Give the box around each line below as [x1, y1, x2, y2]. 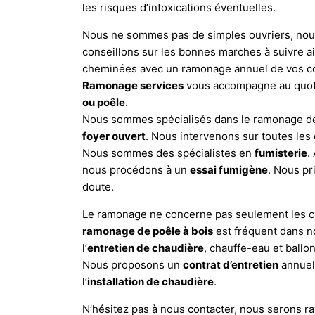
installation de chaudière [87, 274, 214, 288]
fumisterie [255, 146, 307, 160]
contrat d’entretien [183, 257, 278, 271]
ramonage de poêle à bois [82, 224, 213, 238]
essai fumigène [190, 162, 268, 176]
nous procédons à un [82, 162, 190, 176]
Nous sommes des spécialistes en [82, 146, 255, 160]
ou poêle [82, 95, 125, 109]
